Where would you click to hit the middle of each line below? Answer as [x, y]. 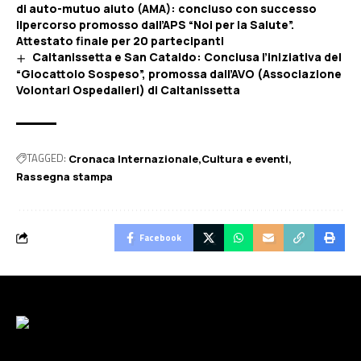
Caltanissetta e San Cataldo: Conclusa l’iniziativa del [187, 57]
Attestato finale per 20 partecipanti [120, 41]
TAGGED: [46, 158]
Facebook [160, 237]
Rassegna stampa [64, 176]
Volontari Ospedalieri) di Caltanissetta [128, 89]
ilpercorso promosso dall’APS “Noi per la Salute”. [155, 25]
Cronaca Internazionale [133, 158]
